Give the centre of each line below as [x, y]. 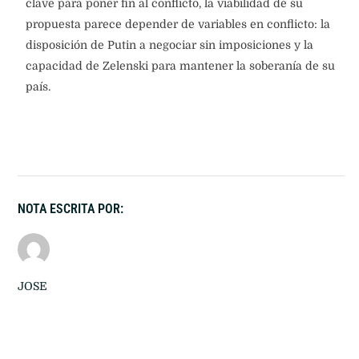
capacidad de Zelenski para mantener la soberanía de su [180, 65]
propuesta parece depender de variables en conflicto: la [178, 24]
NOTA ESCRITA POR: [71, 208]
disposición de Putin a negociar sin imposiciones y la [169, 44]
